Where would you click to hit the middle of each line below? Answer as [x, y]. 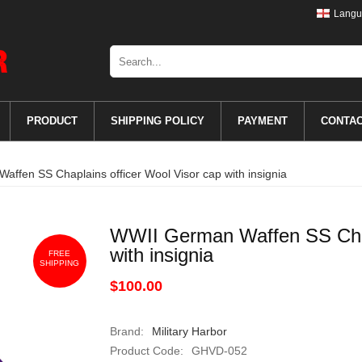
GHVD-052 [219, 351]
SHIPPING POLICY [157, 121]
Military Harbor [189, 331]
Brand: [126, 331]
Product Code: [146, 351]
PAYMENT [262, 121]
